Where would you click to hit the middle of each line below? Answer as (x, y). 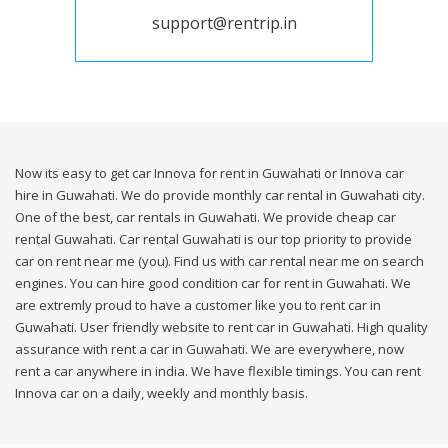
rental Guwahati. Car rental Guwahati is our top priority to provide (213, 239)
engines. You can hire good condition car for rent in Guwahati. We (213, 283)
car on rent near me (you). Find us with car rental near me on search (219, 261)
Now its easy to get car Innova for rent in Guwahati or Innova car (209, 173)
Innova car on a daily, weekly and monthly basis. (161, 393)
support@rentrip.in (224, 23)
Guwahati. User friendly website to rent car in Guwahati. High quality (221, 327)
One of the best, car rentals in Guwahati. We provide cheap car (205, 217)
